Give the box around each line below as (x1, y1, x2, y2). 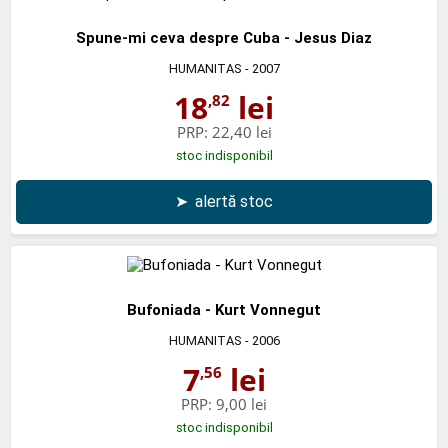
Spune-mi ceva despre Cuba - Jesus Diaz (76, 28, 372, 47)
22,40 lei (211, 121, 272, 142)
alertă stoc (195, 191, 273, 211)
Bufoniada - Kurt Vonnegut (127, 300, 321, 319)
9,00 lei (216, 393, 267, 414)
